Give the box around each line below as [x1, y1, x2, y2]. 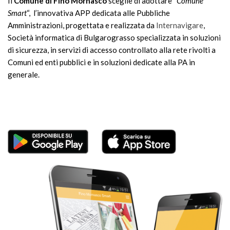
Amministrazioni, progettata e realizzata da [8, 21, 156, 30]
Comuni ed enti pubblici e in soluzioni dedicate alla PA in [8, 57, 195, 67]
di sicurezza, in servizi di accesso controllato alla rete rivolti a [8, 45, 216, 55]
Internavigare [156, 21, 203, 30]
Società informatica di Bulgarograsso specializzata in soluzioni [8, 33, 221, 43]
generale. [8, 70, 40, 80]
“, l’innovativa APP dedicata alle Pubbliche [27, 8, 170, 18]
